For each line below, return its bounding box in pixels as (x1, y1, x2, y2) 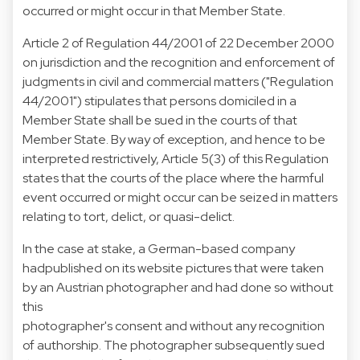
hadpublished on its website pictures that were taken (22, 259, 324, 276)
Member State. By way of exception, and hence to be (22, 130, 325, 148)
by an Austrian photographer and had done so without (22, 278, 333, 296)
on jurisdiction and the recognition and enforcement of (22, 53, 335, 71)
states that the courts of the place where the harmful (22, 169, 324, 186)
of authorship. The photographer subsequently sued (22, 336, 325, 354)
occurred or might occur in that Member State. (22, 2, 285, 19)
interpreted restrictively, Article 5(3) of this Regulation (22, 149, 329, 167)
